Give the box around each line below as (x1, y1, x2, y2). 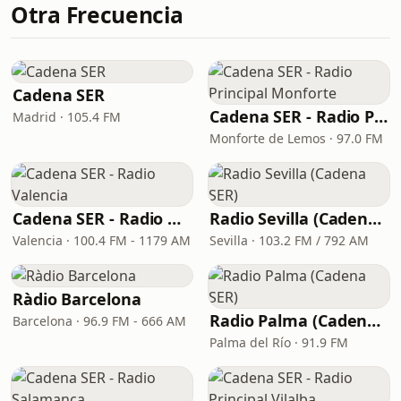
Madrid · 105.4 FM (13, 108, 121, 125)
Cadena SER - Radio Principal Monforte (374, 106, 388, 127)
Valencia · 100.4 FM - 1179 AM (13, 232, 191, 249)
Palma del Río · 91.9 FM (209, 334, 348, 351)
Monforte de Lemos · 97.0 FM (209, 130, 383, 147)
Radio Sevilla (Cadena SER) (368, 208, 382, 229)
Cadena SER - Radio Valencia (167, 208, 182, 229)
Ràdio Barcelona (13, 288, 141, 310)
